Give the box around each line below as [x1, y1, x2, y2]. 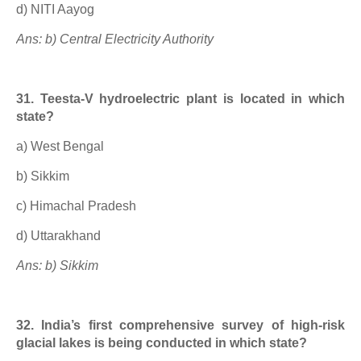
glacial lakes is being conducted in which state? [16, 336, 307, 350]
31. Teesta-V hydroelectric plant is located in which [16, 92, 345, 106]
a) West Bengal [16, 139, 104, 153]
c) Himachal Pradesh [16, 199, 136, 213]
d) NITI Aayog [16, 2, 94, 16]
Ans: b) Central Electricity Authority [16, 32, 214, 46]
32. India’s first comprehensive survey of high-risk [16, 318, 345, 332]
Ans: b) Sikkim [16, 259, 98, 272]
